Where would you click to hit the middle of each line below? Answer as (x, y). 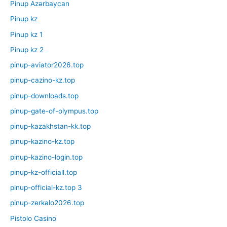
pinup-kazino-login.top (46, 157)
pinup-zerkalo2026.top (47, 203)
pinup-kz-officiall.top (44, 172)
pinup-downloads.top (44, 96)
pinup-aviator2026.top (47, 65)
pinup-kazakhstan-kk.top (50, 126)
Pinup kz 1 (26, 34)
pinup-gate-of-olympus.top (54, 111)
